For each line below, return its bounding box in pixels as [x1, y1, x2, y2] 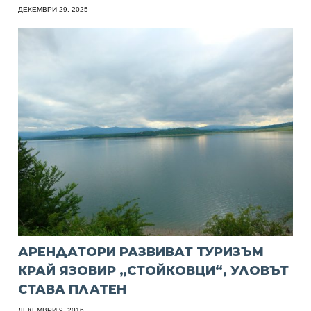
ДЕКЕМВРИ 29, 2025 [18, 6, 89, 14]
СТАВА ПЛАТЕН [18, 282, 127, 298]
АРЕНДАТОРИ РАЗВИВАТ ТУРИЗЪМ [18, 244, 264, 260]
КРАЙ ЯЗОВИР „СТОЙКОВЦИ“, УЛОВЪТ [18, 263, 289, 279]
